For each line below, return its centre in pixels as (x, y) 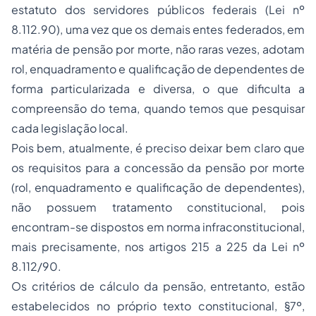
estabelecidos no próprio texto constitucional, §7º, (158, 306)
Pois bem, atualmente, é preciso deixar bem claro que (158, 148)
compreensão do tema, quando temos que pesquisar (158, 109)
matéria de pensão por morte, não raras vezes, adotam (158, 49)
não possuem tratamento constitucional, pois (158, 207)
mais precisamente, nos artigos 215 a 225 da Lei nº (158, 247)
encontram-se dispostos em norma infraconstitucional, (158, 227)
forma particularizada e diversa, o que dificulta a (158, 89)
